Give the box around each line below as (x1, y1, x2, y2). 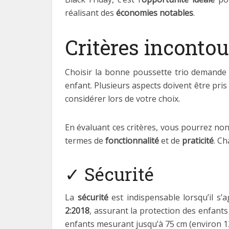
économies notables (116, 7, 193, 18)
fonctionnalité (105, 135, 159, 146)
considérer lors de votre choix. (65, 93, 180, 104)
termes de (65, 135, 105, 146)
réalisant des (65, 7, 116, 18)
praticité (182, 135, 214, 146)
